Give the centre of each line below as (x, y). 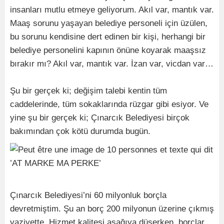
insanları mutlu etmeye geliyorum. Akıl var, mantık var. (112, 10)
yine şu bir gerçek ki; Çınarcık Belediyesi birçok (100, 118)
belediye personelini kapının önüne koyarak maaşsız (108, 50)
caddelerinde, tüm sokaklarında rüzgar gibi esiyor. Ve (109, 104)
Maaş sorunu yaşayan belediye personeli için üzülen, (109, 23)
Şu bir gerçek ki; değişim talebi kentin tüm (88, 91)
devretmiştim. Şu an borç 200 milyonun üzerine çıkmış (112, 209)
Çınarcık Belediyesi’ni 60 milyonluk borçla (88, 195)
